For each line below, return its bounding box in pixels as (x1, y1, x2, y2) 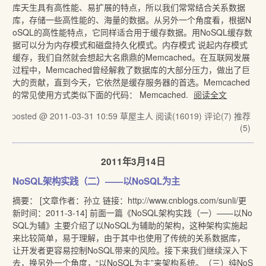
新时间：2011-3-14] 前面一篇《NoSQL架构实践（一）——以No (12, 207, 253, 218)
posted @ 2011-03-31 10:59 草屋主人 (11, 110, 156, 122)
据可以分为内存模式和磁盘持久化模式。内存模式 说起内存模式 (12, 39, 248, 50)
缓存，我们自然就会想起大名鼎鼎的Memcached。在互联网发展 (12, 51, 251, 63)
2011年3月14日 (101, 155, 165, 168)
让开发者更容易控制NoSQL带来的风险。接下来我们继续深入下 (12, 244, 248, 256)
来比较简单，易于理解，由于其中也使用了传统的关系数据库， (12, 232, 246, 243)
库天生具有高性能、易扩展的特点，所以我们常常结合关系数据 (12, 1, 246, 13)
